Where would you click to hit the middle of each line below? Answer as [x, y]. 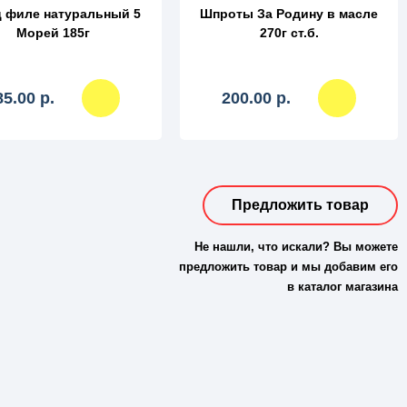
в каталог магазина [342, 287]
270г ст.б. [289, 33]
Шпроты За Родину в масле [289, 14]
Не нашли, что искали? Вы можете [296, 247]
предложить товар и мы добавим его [288, 267]
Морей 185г [53, 33]
